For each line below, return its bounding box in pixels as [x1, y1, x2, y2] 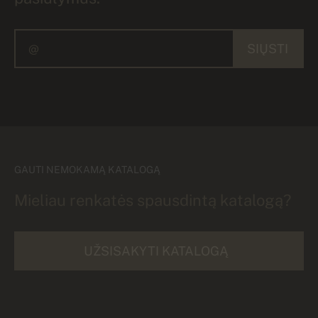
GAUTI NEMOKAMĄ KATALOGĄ [14, 163, 160, 175]
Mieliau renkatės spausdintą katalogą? [14, 190, 291, 209]
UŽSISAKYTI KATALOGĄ [84, 243, 229, 258]
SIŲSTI [247, 40, 288, 56]
